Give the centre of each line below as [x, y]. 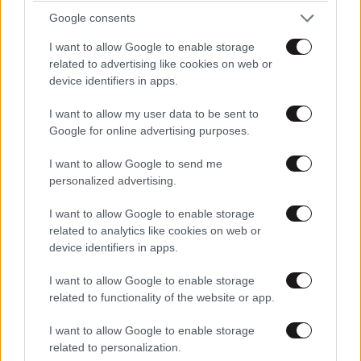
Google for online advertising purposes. [149, 130]
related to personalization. [115, 347]
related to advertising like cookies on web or [161, 63]
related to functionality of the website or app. [162, 297]
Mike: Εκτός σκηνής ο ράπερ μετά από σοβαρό [175, 179]
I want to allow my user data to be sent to [154, 113]
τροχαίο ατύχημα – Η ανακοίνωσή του [143, 199]
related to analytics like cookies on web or [155, 230]
